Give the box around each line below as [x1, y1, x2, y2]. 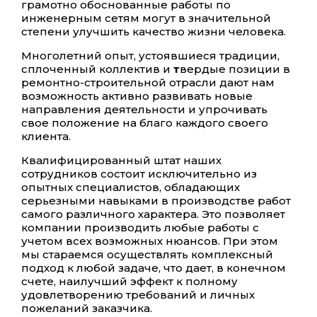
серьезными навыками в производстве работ [21, 194, 291, 207]
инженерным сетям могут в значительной [21, 11, 271, 25]
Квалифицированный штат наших [21, 154, 221, 167]
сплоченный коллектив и [21, 62, 173, 76]
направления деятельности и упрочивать [21, 103, 267, 116]
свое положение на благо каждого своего [21, 116, 268, 129]
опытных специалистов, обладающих [21, 180, 240, 194]
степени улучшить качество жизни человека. [21, 25, 286, 38]
